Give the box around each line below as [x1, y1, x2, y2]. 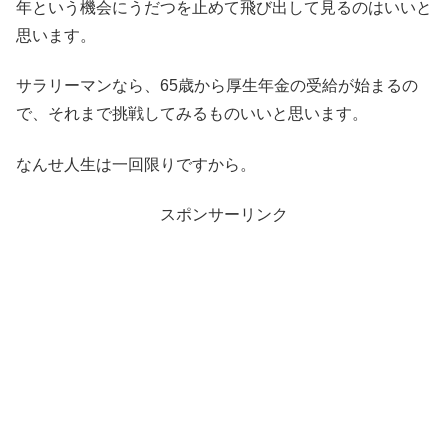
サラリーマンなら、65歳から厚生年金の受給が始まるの [16, 77, 418, 95]
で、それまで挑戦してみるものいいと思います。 [16, 105, 368, 123]
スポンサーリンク [160, 206, 288, 224]
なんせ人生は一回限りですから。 [16, 155, 256, 173]
